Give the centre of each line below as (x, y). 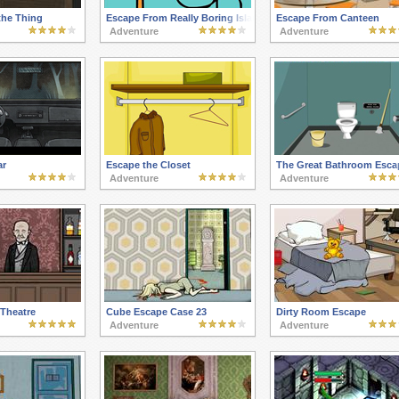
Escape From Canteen (327, 18)
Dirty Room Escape (321, 312)
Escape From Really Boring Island (185, 18)
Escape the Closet (148, 165)
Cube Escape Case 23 (156, 312)
